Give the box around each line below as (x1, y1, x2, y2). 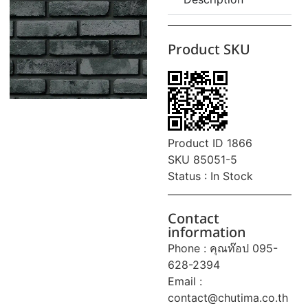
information (168, 222, 246, 243)
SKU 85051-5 (168, 152, 237, 166)
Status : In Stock (168, 168, 253, 183)
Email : (168, 274, 202, 288)
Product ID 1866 (168, 135, 252, 150)
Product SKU (168, 39, 250, 60)
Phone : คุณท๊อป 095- (168, 241, 278, 255)
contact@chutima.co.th (168, 290, 288, 305)
